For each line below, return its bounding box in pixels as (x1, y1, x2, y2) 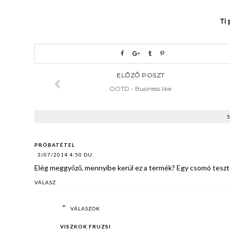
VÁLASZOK (70, 205, 100, 212)
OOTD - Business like (109, 84, 172, 92)
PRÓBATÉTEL (34, 141, 75, 148)
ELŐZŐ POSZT (117, 71, 165, 79)
